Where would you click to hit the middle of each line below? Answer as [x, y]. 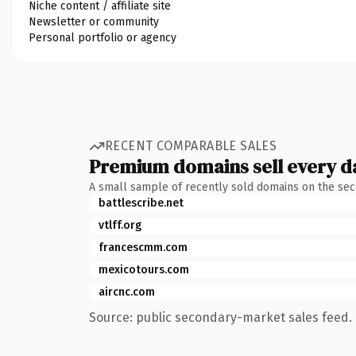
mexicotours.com [144, 269]
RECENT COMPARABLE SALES [191, 146]
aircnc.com [127, 292]
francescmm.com [143, 247]
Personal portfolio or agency [103, 37]
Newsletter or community [94, 21]
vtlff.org [120, 225]
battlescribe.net [141, 203]
